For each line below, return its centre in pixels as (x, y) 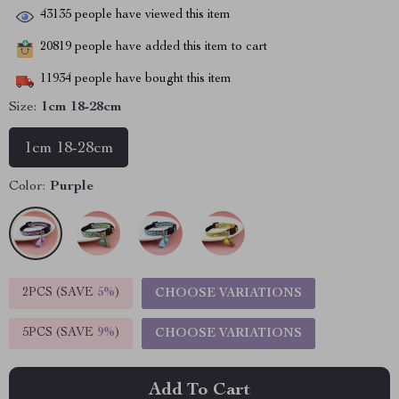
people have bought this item (151, 80)
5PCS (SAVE (60, 333)
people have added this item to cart (169, 48)
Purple (72, 187)
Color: (27, 187)
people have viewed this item (151, 16)
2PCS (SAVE (60, 293)
